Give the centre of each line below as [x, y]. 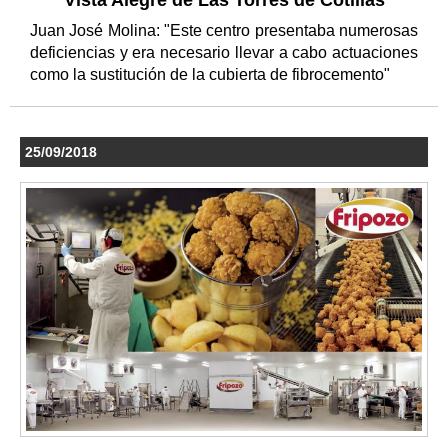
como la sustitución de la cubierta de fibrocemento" [212, 75]
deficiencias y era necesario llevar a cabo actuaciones [224, 53]
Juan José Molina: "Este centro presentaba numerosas [224, 31]
